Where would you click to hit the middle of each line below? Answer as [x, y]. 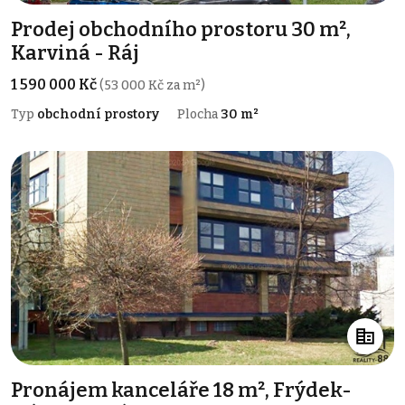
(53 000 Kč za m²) [152, 85]
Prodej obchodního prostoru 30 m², [181, 29]
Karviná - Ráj [75, 52]
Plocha [199, 114]
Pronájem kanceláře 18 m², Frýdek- [181, 391]
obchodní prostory [98, 114]
